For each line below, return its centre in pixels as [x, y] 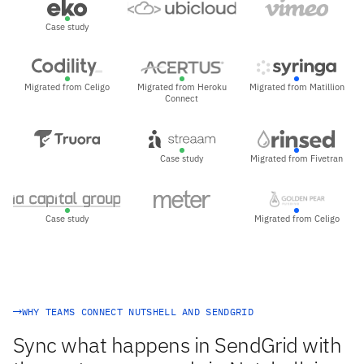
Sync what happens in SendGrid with [178, 344]
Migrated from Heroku [182, 87]
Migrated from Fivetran [297, 159]
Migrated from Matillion [297, 87]
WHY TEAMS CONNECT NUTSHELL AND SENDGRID [137, 311]
